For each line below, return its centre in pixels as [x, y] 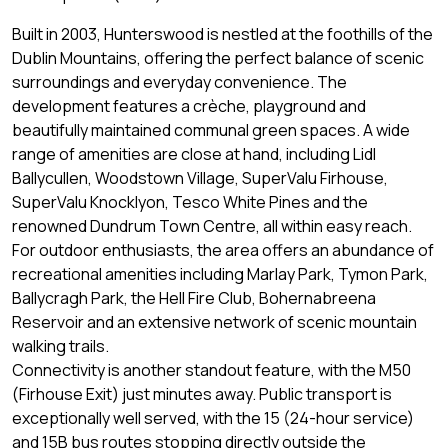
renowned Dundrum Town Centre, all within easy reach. [212, 225]
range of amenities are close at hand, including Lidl [194, 153]
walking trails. [60, 345]
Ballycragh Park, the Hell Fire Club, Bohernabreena [194, 297]
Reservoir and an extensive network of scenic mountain [214, 321]
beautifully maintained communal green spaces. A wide [211, 129]
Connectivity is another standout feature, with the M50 [211, 369]
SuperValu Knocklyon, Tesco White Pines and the [190, 201]
